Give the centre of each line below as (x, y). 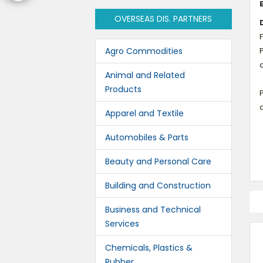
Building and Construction (158, 186)
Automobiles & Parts (147, 137)
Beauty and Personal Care (158, 161)
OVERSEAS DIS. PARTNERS (163, 19)
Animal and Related (145, 75)
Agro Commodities (144, 51)
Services (122, 224)
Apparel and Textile (144, 113)
